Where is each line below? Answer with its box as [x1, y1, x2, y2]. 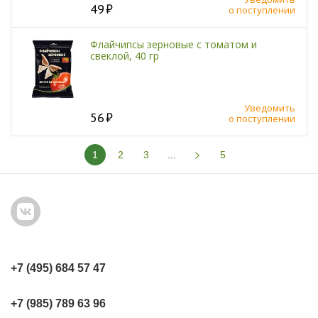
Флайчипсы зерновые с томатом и [90, 38, 257, 52]
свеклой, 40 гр [90, 49, 159, 63]
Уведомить [244, 101, 295, 114]
